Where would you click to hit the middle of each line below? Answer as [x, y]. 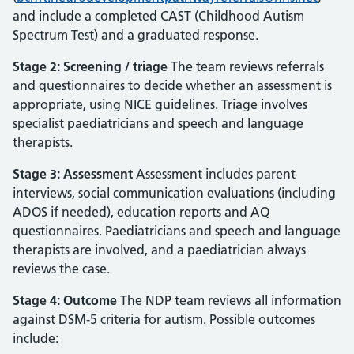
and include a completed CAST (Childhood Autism [158, 16]
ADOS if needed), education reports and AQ [141, 212]
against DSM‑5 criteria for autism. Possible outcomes [164, 319]
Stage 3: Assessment [73, 174]
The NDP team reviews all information [229, 300]
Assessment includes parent [214, 174]
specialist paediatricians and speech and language [158, 123]
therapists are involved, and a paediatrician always [159, 250]
